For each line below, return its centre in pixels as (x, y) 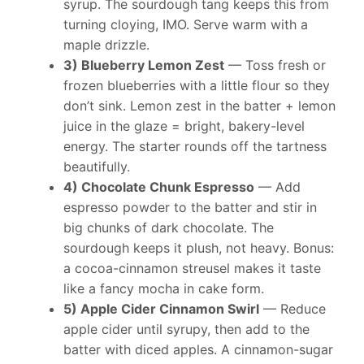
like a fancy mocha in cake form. (164, 289)
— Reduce (292, 309)
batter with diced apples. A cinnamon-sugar (198, 350)
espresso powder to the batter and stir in (190, 208)
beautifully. (97, 167)
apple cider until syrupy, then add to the (186, 329)
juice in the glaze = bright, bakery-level (184, 126)
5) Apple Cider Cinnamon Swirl (161, 309)
